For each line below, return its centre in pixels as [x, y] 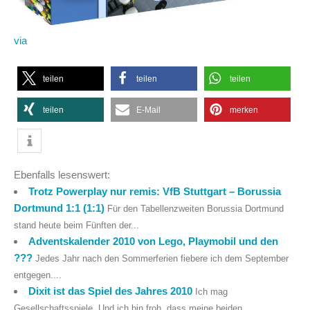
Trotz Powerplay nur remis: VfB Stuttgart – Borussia [155, 192]
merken [244, 110]
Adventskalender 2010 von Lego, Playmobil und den [154, 241]
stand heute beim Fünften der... [76, 226]
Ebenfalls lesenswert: [62, 175]
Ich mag [212, 292]
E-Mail [148, 110]
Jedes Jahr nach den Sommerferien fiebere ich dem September [162, 259]
